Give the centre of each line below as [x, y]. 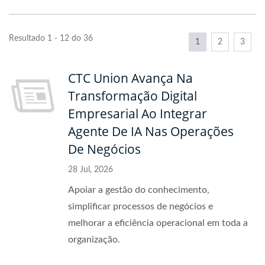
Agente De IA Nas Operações [151, 131]
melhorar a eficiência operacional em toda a [158, 223]
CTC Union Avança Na [130, 78]
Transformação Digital [132, 96]
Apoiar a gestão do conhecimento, [139, 190]
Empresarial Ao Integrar [138, 114]
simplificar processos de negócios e [140, 206]
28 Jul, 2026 [91, 170]
